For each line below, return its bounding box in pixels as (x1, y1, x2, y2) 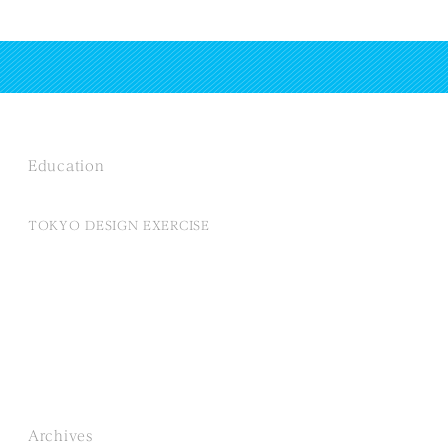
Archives (28, 429, 93, 444)
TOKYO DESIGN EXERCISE (28, 219, 210, 232)
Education (28, 159, 105, 174)
